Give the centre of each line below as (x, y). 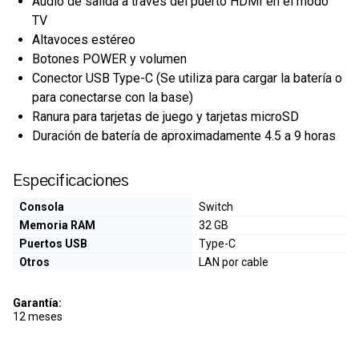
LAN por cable (234, 262)
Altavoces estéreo (84, 39)
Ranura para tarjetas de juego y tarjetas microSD (165, 116)
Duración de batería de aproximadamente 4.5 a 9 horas (184, 135)
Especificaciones (71, 181)
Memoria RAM (57, 225)
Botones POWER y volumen (109, 58)
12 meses (38, 316)
